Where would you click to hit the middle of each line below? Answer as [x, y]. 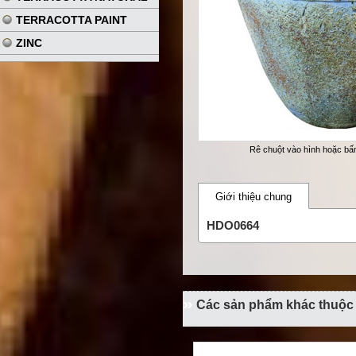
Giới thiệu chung [254, 197]
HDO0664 [233, 226]
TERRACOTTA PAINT [72, 20]
